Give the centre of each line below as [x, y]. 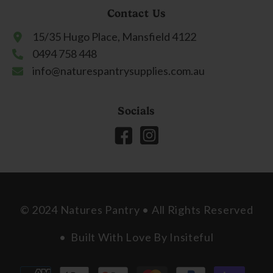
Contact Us [136, 13]
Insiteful [192, 237]
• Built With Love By [115, 237]
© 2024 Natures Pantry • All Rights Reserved [136, 209]
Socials [136, 110]
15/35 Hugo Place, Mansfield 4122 [114, 36]
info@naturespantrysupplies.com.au [119, 70]
